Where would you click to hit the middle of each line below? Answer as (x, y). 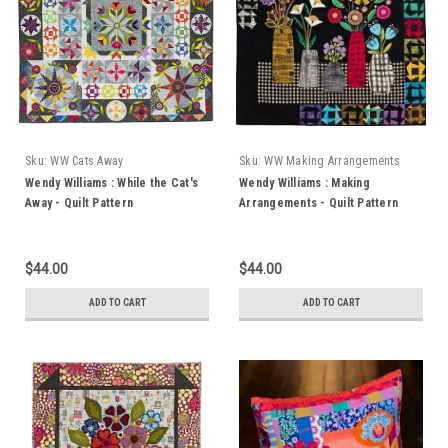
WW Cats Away (87, 161)
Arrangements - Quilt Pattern (318, 203)
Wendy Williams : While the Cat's (111, 183)
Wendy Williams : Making (304, 183)
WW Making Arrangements (332, 161)
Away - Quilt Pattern (79, 203)
